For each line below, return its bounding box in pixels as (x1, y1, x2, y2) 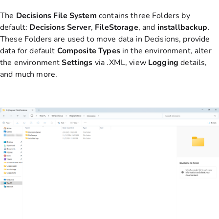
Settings (62, 57, 95, 68)
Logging (148, 57, 181, 68)
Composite (57, 45, 99, 56)
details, (180, 57, 207, 68)
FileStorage (95, 22, 138, 33)
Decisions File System (16, 10, 97, 21)
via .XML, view (94, 57, 149, 68)
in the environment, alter (122, 45, 212, 56)
